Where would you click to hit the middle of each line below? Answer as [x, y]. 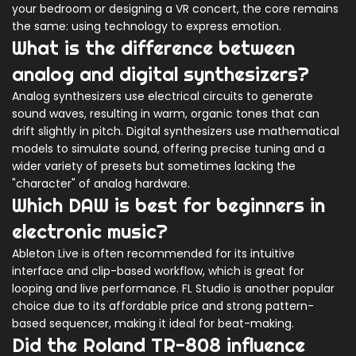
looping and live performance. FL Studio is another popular [173, 289]
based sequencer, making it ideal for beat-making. [153, 324]
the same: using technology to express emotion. [147, 27]
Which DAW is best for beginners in [168, 205]
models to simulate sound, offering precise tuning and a [168, 149]
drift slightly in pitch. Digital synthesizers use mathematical [176, 132]
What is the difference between [153, 48]
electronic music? [90, 232]
